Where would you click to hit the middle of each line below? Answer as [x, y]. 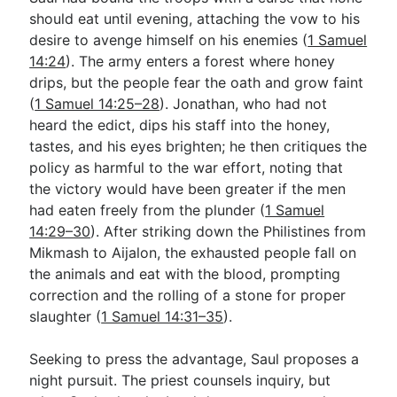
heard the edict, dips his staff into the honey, [180, 125]
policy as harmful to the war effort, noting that [187, 167]
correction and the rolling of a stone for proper [188, 295]
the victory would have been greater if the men [188, 188]
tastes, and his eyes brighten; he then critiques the [198, 146]
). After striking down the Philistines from [229, 231]
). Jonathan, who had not [244, 103]
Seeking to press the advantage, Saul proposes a [195, 358]
